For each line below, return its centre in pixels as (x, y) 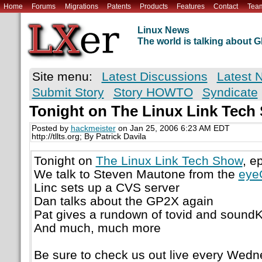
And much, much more (97, 227)
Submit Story (68, 92)
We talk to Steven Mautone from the (136, 174)
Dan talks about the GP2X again (123, 201)
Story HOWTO (153, 92)
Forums (44, 6)
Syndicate (230, 92)
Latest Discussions (154, 77)
